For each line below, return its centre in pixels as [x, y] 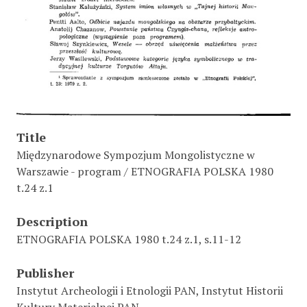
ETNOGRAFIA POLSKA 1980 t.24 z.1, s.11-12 [129, 240]
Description [52, 222]
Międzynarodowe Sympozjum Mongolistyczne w [136, 155]
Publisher [45, 273]
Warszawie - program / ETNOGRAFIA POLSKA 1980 [145, 172]
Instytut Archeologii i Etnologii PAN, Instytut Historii [150, 291]
